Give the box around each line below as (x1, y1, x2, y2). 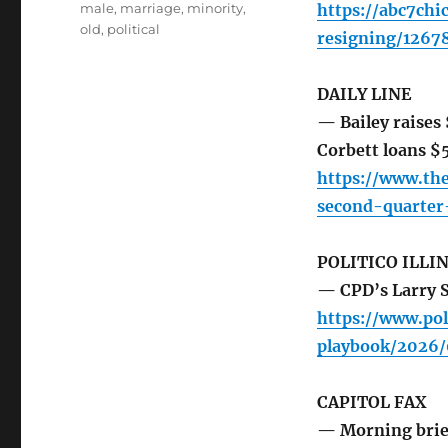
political (107, 21, 161, 38)
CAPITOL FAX (316, 392, 427, 413)
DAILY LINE (316, 84, 411, 105)
